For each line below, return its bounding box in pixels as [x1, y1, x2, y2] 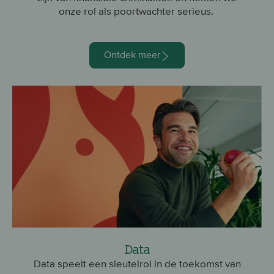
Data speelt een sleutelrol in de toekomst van [33, 257, 241, 270]
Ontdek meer [104, 48, 160, 60]
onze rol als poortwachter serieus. [58, 4, 216, 17]
